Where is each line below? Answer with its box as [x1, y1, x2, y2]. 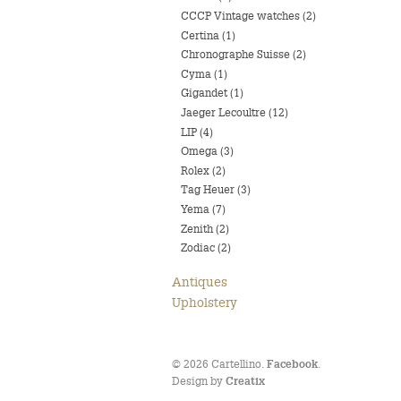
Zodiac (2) [181, 241, 231, 255]
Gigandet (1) [181, 86, 243, 100]
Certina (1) [181, 28, 235, 42]
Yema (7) [181, 201, 226, 216]
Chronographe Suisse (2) [181, 47, 306, 62]
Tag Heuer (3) [181, 183, 251, 197]
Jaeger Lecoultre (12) [181, 105, 288, 119]
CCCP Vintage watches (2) [181, 8, 316, 22]
